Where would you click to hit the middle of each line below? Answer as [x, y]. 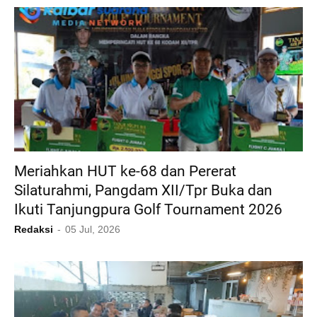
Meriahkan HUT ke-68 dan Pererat [125, 172]
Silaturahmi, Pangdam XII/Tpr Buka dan [143, 191]
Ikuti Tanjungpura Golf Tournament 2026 [148, 210]
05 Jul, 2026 [93, 230]
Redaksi [34, 230]
